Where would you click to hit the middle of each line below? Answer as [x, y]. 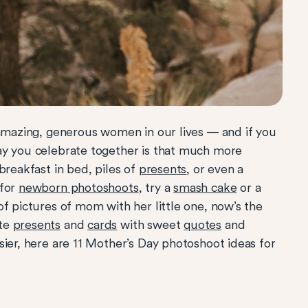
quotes [203, 224]
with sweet [151, 224]
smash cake [205, 187]
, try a [156, 187]
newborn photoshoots [79, 187]
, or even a [215, 169]
